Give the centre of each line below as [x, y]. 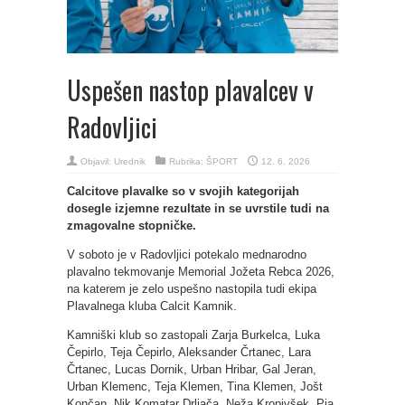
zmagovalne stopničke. [132, 225]
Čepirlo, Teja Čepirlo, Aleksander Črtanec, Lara [189, 352]
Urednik [130, 161]
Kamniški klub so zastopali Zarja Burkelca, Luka [193, 334]
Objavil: [97, 161]
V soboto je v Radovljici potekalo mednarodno [187, 254]
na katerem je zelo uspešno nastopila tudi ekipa [192, 288]
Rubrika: [188, 161]
